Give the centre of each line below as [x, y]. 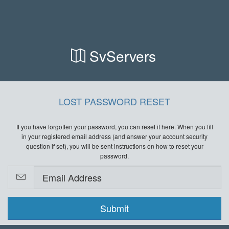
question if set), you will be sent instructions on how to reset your [114, 146]
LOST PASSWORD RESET [114, 101]
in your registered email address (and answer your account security [114, 136]
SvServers [121, 56]
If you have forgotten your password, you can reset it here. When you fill [114, 127]
